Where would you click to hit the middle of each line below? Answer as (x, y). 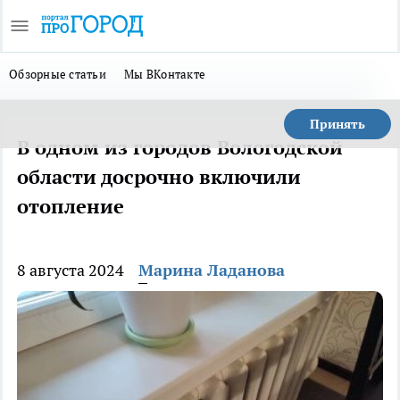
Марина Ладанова (212, 270)
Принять (337, 124)
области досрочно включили (159, 177)
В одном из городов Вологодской (180, 147)
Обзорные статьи (58, 74)
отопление (71, 206)
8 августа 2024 (71, 270)
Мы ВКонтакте (165, 74)
